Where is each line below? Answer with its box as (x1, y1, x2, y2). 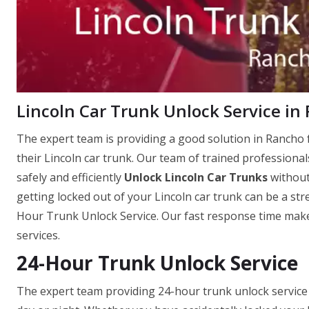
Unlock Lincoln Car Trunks (124, 170, 268, 186)
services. (17, 228, 60, 243)
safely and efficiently (17, 170, 124, 186)
